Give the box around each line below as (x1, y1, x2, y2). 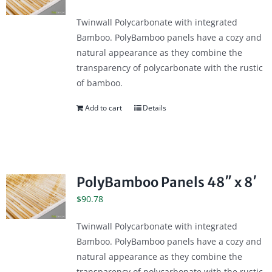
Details (142, 103, 166, 114)
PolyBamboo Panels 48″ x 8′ (76, 174, 257, 191)
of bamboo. (76, 77, 123, 89)
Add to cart (84, 103, 122, 114)
